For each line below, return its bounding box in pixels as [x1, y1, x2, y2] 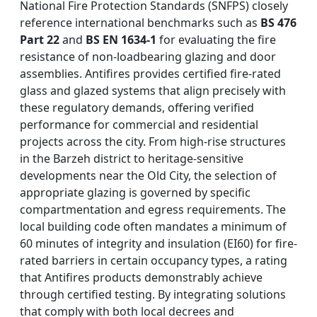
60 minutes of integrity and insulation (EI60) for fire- [20, 236, 297, 252]
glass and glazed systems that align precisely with [20, 83, 286, 99]
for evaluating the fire [156, 32, 276, 48]
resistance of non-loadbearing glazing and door [20, 49, 276, 65]
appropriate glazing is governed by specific [20, 185, 250, 201]
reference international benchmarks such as [20, 15, 260, 31]
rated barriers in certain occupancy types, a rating [20, 253, 287, 269]
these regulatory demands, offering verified [20, 100, 254, 116]
